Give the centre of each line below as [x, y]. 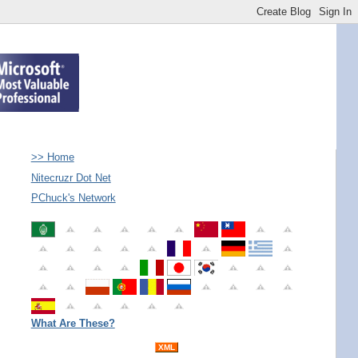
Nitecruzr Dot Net [71, 177]
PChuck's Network [73, 198]
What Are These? [73, 323]
